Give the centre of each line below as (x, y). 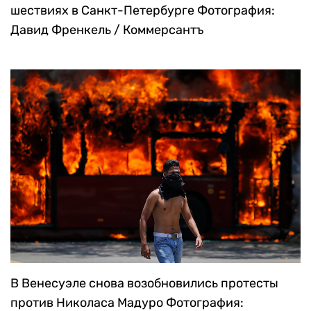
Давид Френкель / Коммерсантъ (107, 30)
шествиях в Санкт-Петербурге (104, 11)
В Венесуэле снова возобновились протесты (144, 283)
